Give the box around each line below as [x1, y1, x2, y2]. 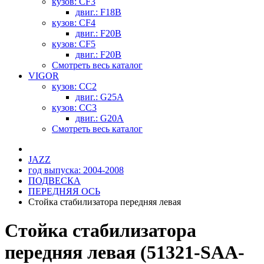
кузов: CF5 [52, 39, 95, 49]
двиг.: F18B [75, 7, 121, 17]
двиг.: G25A [75, 92, 124, 102]
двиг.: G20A [75, 113, 124, 123]
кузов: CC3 [52, 103, 97, 113]
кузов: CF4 [52, 18, 95, 28]
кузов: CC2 [52, 81, 97, 91]
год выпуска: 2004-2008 [28, 165, 124, 175]
